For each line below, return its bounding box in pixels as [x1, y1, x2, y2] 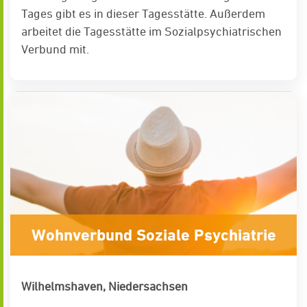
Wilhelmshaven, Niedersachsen [21, 279, 188, 294]
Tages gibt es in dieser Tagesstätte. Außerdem [21, 6, 265, 21]
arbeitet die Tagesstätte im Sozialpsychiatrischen [21, 24, 282, 39]
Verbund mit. [21, 42, 89, 57]
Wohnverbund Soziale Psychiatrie [31, 225, 276, 245]
